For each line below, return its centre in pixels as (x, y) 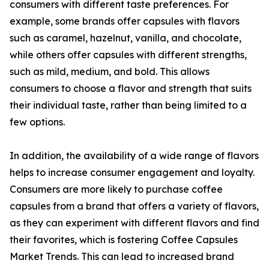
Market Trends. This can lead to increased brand (122, 257)
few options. (37, 122)
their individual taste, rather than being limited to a (128, 105)
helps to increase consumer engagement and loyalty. (132, 173)
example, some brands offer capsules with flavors (125, 21)
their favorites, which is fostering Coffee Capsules (124, 240)
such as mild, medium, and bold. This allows (110, 72)
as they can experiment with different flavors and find (134, 223)
